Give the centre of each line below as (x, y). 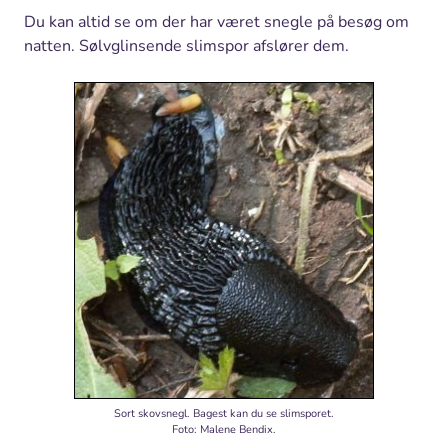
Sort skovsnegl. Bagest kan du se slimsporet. (224, 414)
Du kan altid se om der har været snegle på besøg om (216, 22)
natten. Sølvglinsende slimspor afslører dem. (186, 46)
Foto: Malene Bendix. (224, 430)
